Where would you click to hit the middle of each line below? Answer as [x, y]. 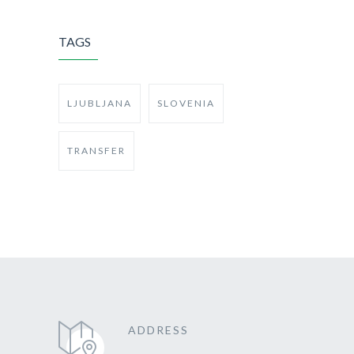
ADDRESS [158, 330]
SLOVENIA [186, 103]
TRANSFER [96, 150]
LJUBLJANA [100, 103]
